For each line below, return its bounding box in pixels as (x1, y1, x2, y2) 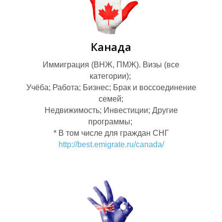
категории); (89, 72, 133, 81)
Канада (91, 39, 131, 55)
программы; (88, 117, 134, 126)
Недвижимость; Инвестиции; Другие (44, 106, 178, 115)
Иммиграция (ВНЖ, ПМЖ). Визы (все (43, 60, 179, 69)
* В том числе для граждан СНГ (53, 129, 169, 138)
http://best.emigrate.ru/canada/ (58, 140, 164, 149)
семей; (99, 95, 123, 104)
